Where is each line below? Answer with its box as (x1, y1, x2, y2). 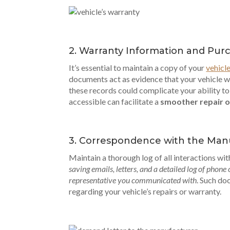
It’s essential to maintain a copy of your (69, 63, 206, 72)
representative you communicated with (69, 175, 197, 185)
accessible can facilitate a (69, 97, 161, 106)
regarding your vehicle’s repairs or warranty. (69, 186, 222, 196)
